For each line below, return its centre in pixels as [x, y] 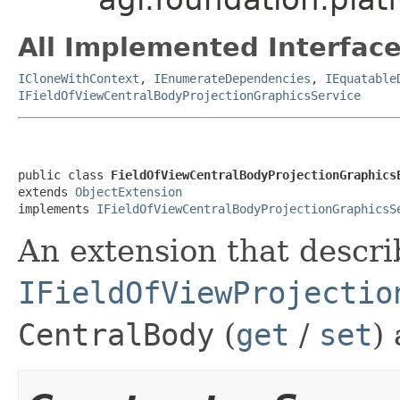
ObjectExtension [129, 192]
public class [64, 175]
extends [46, 192]
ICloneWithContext [79, 78]
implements [57, 208]
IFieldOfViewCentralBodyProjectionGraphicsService [189, 95]
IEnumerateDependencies [232, 78]
